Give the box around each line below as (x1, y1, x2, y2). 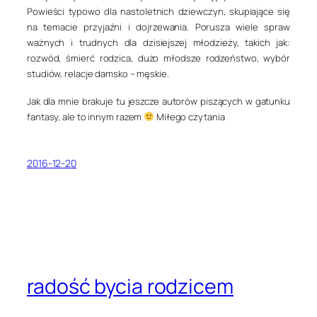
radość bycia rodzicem (27, 272, 234, 300)
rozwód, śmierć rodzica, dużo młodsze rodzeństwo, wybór (27, 52, 290, 65)
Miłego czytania (154, 110, 225, 123)
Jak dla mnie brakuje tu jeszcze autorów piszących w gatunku (27, 94, 290, 108)
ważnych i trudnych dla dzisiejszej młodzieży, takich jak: (27, 36, 290, 50)
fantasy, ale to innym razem (27, 110, 144, 123)
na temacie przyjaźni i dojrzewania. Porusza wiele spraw (27, 21, 290, 34)
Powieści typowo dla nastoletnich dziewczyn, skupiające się (27, 5, 290, 18)
